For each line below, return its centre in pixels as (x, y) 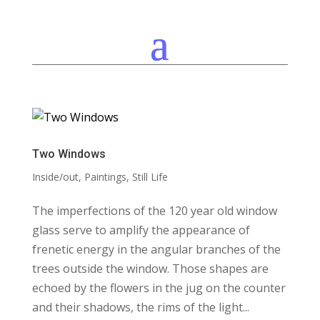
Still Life (150, 177)
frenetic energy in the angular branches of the (156, 249)
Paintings (105, 177)
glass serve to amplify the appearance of (141, 230)
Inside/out (55, 177)
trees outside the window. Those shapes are (150, 269)
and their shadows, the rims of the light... (140, 307)
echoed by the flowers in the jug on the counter (159, 288)
